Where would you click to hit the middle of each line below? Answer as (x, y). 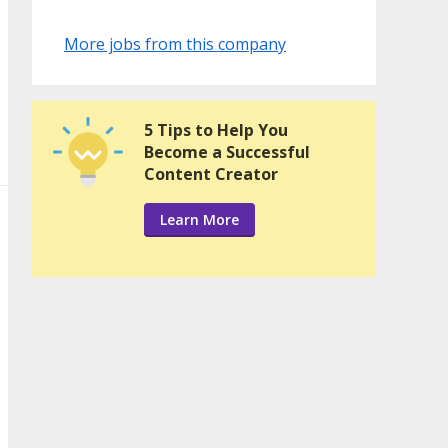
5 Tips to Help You (216, 130)
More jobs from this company (175, 44)
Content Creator (211, 174)
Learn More (199, 220)
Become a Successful (227, 152)
